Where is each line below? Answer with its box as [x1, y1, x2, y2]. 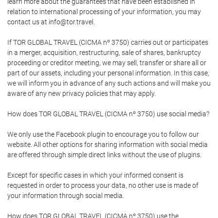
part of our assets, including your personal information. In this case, [7, 69, 209, 77]
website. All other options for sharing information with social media [7, 141, 208, 149]
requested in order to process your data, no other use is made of [7, 182, 199, 190]
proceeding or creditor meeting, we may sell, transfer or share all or [7, 59, 206, 67]
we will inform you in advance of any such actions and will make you [7, 79, 211, 88]
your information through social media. [7, 192, 124, 200]
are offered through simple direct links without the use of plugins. [7, 151, 201, 159]
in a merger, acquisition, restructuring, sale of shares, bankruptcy [7, 49, 201, 57]
